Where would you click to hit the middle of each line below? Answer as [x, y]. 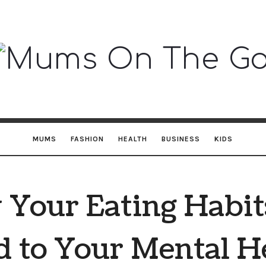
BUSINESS [181, 139]
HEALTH [133, 139]
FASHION [88, 139]
